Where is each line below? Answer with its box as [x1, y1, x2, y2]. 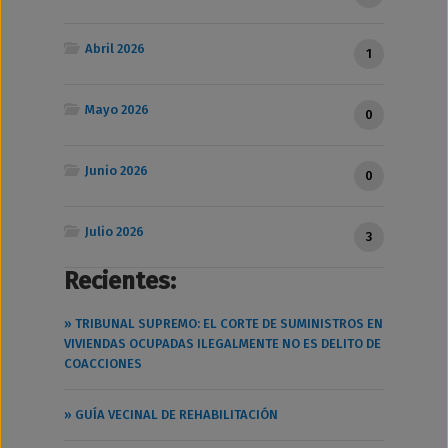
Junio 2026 [82, 163, 148, 178]
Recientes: [64, 267, 176, 295]
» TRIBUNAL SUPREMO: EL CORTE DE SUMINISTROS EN [64, 316, 383, 331]
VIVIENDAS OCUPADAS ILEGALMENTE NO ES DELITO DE [64, 336, 381, 351]
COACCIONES [64, 356, 142, 371]
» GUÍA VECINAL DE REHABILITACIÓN [64, 407, 278, 422]
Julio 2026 [82, 224, 144, 239]
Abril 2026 [82, 41, 145, 56]
